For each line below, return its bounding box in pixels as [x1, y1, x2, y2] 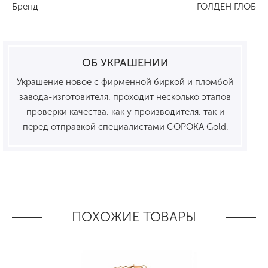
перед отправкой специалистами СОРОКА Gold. [22, 121, 228, 132]
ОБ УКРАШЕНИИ [81, 56, 169, 69]
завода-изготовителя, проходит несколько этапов [19, 91, 231, 102]
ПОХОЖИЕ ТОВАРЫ [72, 209, 196, 226]
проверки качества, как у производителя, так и [26, 106, 224, 117]
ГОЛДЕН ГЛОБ [197, 1, 256, 13]
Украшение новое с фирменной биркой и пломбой [17, 76, 233, 87]
